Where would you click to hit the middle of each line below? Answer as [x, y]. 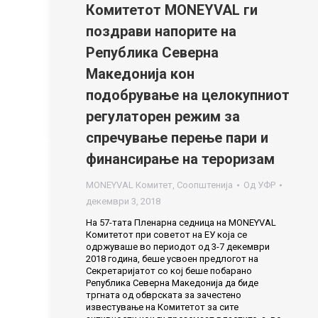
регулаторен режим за [163, 116]
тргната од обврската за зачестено [164, 295]
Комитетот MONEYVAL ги [172, 10]
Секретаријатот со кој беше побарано [169, 271]
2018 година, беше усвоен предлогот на [172, 259]
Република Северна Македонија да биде [172, 283]
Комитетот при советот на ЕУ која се [166, 235]
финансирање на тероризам [180, 159]
